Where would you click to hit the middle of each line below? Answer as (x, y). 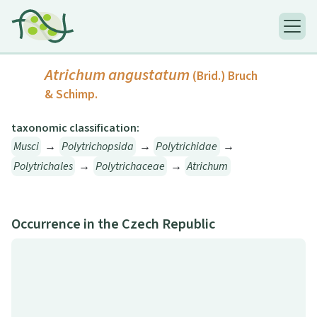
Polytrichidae (187, 147)
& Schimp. (71, 95)
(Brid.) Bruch (225, 76)
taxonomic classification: (75, 128)
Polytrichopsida (97, 147)
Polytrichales (44, 167)
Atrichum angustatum (117, 75)
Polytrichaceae (130, 167)
